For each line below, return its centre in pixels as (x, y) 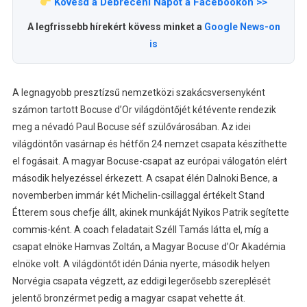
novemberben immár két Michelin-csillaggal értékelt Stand (138, 196)
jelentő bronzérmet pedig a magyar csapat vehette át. (128, 298)
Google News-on (242, 27)
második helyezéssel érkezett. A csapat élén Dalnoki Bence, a (145, 179)
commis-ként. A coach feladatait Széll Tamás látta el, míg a (140, 230)
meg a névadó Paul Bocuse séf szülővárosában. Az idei (131, 127)
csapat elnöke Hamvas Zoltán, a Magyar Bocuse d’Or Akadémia (149, 247)
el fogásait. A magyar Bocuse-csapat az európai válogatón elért (149, 161)
